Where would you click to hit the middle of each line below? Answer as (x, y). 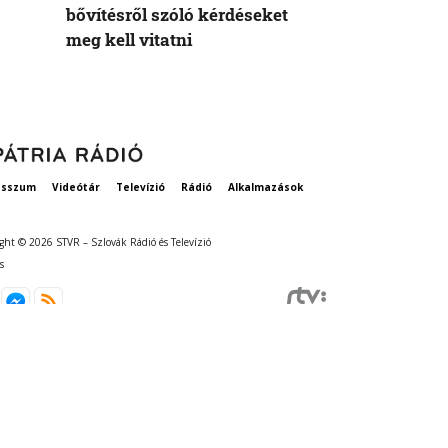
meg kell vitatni (129, 40)
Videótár (75, 187)
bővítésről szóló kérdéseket (177, 15)
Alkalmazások (265, 187)
